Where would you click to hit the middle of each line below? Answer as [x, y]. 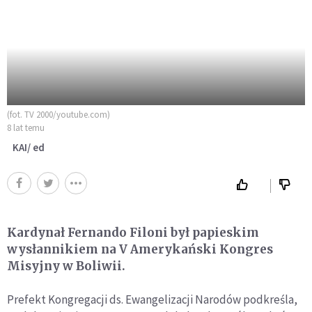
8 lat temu [26, 128]
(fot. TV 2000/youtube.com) [58, 115]
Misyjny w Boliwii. [66, 266]
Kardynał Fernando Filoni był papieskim [133, 233]
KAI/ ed [29, 147]
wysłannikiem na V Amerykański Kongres [140, 249]
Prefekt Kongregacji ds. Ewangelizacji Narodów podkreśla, [152, 299]
